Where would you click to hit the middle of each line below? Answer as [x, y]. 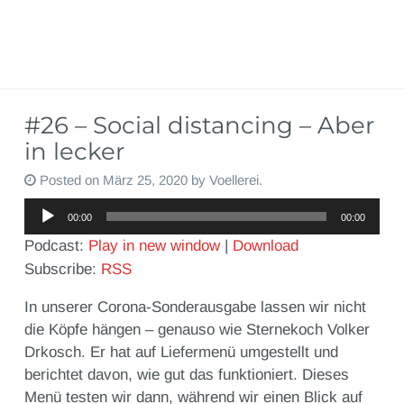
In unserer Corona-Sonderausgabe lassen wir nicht [195, 308]
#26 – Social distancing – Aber [199, 126]
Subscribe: [62, 270]
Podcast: [56, 246]
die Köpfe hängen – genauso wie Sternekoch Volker [197, 330]
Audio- [45, 209]
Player [45, 232]
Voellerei [234, 180]
